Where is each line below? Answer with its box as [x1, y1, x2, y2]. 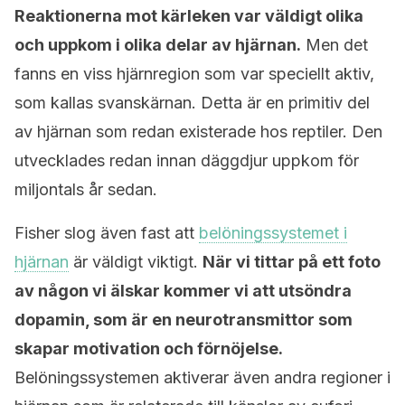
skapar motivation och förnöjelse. [14, 339, 283, 358]
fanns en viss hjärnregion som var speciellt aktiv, [14, 64, 374, 83]
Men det [301, 35, 368, 54]
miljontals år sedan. [14, 180, 157, 199]
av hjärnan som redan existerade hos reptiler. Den [14, 122, 382, 141]
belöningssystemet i [199, 223, 347, 242]
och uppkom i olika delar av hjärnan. [14, 35, 301, 54]
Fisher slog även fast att [14, 223, 199, 242]
